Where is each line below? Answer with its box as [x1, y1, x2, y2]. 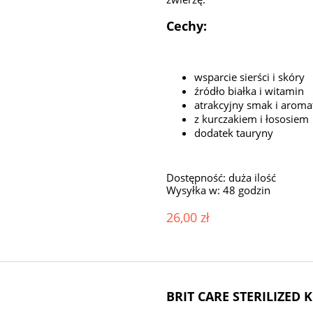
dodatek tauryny [194, 125, 274, 140]
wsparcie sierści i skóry [194, 69, 305, 84]
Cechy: [166, 17, 208, 35]
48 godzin [223, 182, 271, 197]
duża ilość [228, 170, 277, 184]
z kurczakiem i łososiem [194, 111, 310, 126]
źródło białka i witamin [194, 83, 305, 98]
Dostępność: [166, 170, 226, 184]
